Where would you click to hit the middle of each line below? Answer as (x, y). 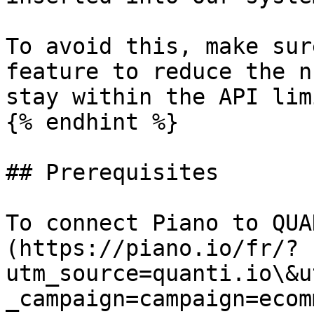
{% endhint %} (92, 122)
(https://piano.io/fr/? (152, 248)
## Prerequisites (112, 172)
